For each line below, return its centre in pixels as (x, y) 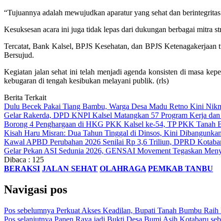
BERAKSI (22, 169)
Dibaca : (17, 160)
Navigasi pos (36, 190)
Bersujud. (19, 55)
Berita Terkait (25, 98)
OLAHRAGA (123, 169)
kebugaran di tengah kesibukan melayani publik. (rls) (86, 81)
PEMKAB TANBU (181, 169)
